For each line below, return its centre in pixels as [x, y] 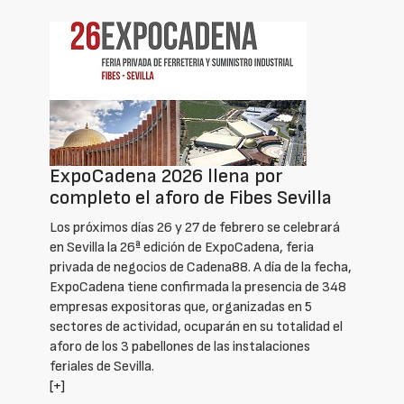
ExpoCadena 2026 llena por [166, 176]
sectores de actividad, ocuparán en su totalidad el [196, 327]
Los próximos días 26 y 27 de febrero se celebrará [195, 228]
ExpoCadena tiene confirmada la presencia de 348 [198, 287]
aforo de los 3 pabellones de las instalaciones [180, 347]
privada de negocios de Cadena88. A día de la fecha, [201, 267]
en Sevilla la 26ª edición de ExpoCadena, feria [182, 248]
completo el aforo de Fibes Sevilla [191, 198]
